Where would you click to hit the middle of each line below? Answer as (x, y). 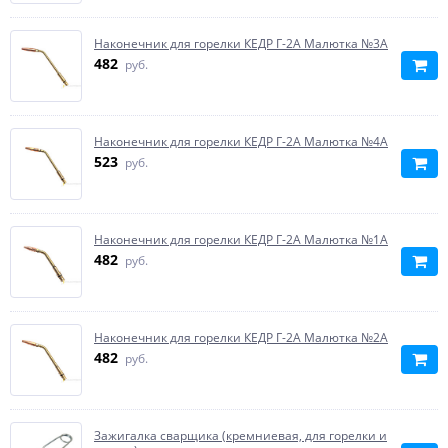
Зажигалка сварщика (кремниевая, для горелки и (240, 435)
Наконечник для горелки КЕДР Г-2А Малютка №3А (241, 43)
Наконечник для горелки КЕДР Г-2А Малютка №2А (241, 337)
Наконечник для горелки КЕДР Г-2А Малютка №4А (241, 141)
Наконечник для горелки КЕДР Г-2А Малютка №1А (241, 239)
